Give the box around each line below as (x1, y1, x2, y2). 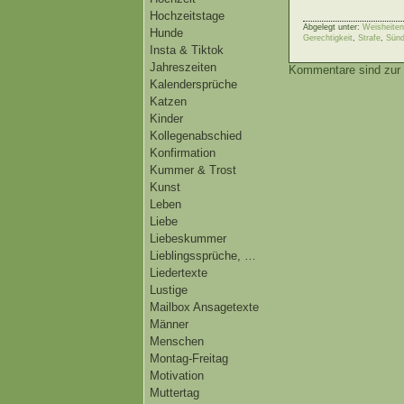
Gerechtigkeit (303, 33, 353, 43)
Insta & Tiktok (150, 43, 224, 57)
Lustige (150, 283, 188, 297)
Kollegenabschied (150, 129, 242, 142)
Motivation (150, 369, 204, 382)
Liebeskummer (150, 232, 226, 245)
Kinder (150, 112, 183, 125)
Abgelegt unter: (303, 23, 363, 32)
